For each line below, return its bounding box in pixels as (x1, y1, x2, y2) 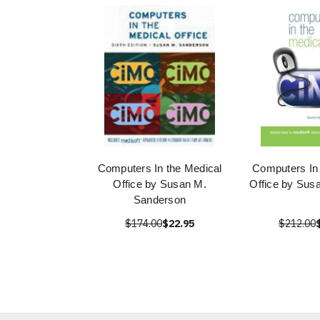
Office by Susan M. (113, 178, 206, 190)
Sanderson (133, 194, 186, 206)
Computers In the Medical (97, 162, 222, 174)
